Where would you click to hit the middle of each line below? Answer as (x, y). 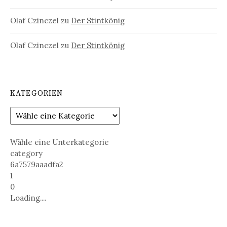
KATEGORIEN (37, 94)
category (26, 153)
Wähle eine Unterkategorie (60, 142)
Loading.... (28, 198)
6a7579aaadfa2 (37, 164)
